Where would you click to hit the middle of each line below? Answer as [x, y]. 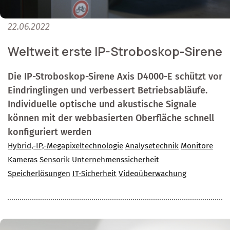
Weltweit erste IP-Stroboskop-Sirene [115, 52]
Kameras [23, 160]
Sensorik [55, 160]
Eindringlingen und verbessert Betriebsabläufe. [108, 91]
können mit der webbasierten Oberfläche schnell [111, 118]
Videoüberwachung [152, 174]
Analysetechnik [152, 146]
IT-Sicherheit [94, 174]
